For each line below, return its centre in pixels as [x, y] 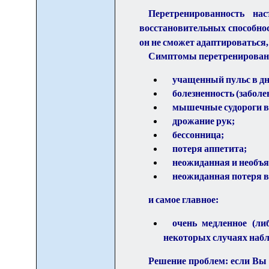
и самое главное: [183, 200]
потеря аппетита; [209, 149]
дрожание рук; [203, 121]
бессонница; [198, 135]
